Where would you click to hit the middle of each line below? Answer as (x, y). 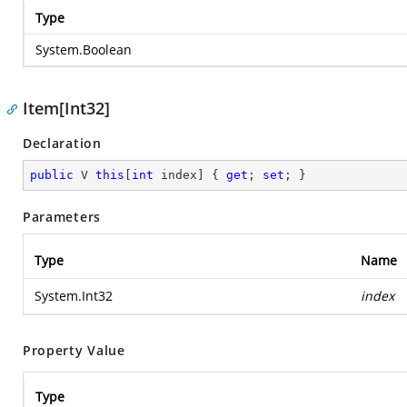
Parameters (62, 217)
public (52, 175)
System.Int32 (74, 296)
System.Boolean (84, 50)
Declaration (62, 143)
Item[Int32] (66, 108)
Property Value (74, 350)
